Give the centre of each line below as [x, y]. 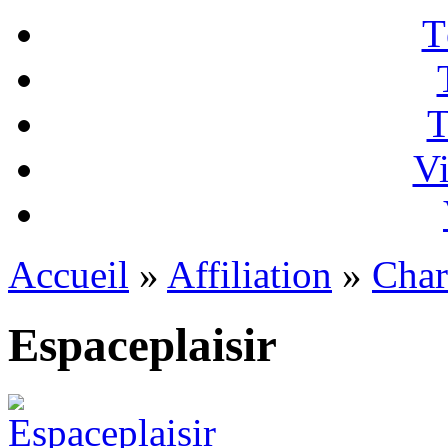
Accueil [68, 274]
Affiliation [249, 274]
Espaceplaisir [142, 345]
